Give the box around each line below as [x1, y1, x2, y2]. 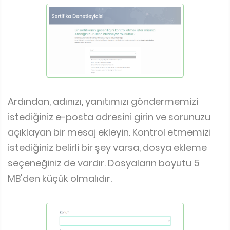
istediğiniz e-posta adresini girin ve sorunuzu [8, 110, 210, 123]
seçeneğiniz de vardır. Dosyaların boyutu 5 [8, 156, 200, 169]
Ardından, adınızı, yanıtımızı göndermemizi [8, 94, 198, 108]
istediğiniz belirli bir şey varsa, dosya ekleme [8, 141, 207, 154]
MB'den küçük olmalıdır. [8, 171, 112, 185]
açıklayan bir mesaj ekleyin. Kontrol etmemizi [8, 125, 211, 139]
